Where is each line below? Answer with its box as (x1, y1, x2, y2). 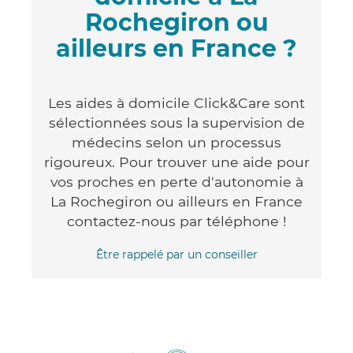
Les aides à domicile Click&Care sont (48, 94, 305, 111)
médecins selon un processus (72, 133, 281, 150)
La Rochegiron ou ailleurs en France (50, 192, 303, 210)
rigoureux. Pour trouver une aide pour (43, 153, 310, 170)
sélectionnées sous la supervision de (48, 113, 305, 131)
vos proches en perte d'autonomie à (50, 173, 303, 190)
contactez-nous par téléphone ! (66, 212, 287, 229)
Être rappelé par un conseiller (95, 247, 258, 262)
